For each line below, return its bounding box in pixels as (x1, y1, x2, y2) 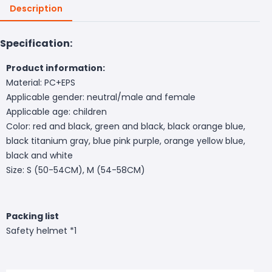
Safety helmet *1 (6, 224, 76, 237)
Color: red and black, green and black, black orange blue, (6, 120, 245, 132)
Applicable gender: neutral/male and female (6, 90, 195, 103)
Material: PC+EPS (6, 76, 75, 89)
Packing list (6, 209, 59, 222)
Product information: (6, 61, 105, 74)
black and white (6, 149, 73, 161)
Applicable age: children (6, 105, 107, 118)
